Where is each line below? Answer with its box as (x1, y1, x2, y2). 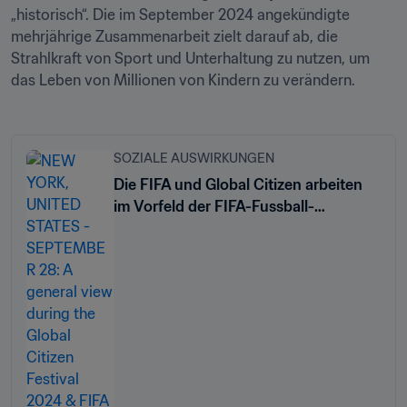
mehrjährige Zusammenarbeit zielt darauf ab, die (11, 27, 338, 45)
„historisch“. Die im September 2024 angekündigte (11, 5, 350, 24)
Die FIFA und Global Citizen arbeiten (114, 175, 362, 194)
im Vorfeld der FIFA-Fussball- (114, 197, 314, 215)
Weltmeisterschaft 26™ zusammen (114, 219, 351, 237)
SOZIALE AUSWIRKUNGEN (114, 150, 274, 166)
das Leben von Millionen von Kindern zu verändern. (11, 71, 355, 89)
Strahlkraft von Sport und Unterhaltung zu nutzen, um (11, 49, 370, 67)
